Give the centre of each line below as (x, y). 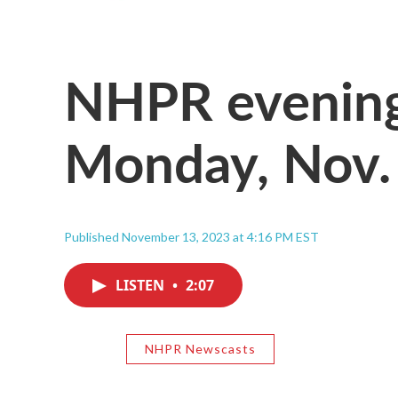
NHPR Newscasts (200, 349)
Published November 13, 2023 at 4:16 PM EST (191, 237)
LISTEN (142, 285)
